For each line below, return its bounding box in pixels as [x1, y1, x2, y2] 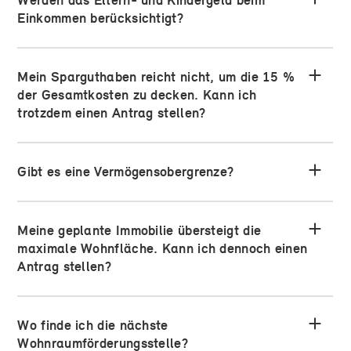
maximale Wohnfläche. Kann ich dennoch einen [17, 240, 308, 258]
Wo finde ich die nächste [17, 317, 168, 335]
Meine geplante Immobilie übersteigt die [17, 222, 262, 240]
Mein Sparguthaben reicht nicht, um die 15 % [17, 68, 295, 86]
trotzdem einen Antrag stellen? [17, 104, 206, 122]
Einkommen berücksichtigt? [17, 9, 183, 27]
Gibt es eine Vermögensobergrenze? [17, 163, 234, 181]
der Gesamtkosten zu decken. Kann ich [17, 86, 257, 104]
